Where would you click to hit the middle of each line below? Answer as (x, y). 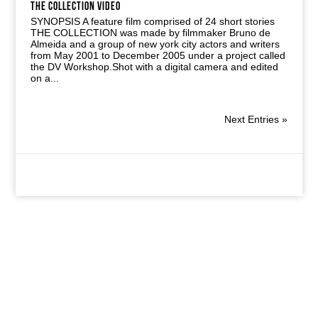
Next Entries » (256, 119)
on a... (44, 78)
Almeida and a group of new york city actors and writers (155, 44)
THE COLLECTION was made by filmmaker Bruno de (150, 33)
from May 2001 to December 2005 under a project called (158, 55)
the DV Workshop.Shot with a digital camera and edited (154, 67)
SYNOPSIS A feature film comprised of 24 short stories (152, 21)
